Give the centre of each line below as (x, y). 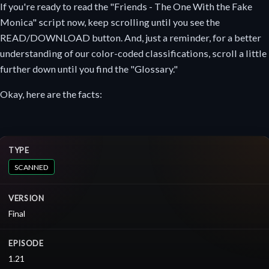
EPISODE (26, 243)
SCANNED (32, 168)
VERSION (26, 198)
